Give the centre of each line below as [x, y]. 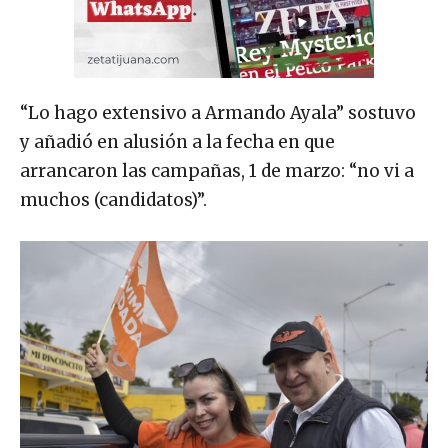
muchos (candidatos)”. [113, 199]
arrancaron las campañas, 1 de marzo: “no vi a [217, 170]
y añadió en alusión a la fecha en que [177, 141]
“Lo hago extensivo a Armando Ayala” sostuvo [218, 112]
